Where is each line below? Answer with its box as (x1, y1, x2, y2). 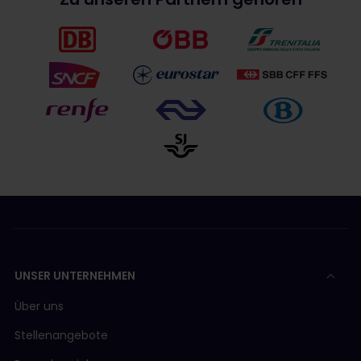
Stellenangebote (15, 327, 108, 344)
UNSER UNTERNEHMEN (15, 268, 135, 284)
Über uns (15, 298, 64, 315)
